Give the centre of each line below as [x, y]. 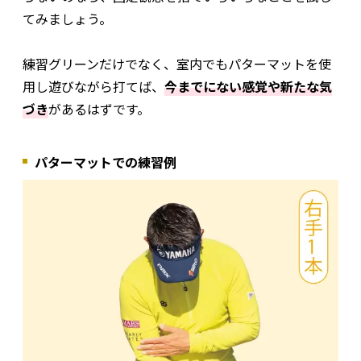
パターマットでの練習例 [106, 162]
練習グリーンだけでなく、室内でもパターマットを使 [177, 64]
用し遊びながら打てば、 [93, 86]
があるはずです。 [99, 109]
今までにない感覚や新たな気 [248, 86]
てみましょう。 [67, 19]
